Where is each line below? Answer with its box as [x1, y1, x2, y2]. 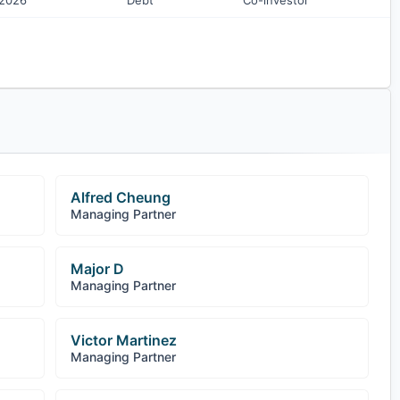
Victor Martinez [71, 331, 177, 349]
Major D [71, 260, 124, 278]
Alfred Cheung [71, 188, 171, 206]
